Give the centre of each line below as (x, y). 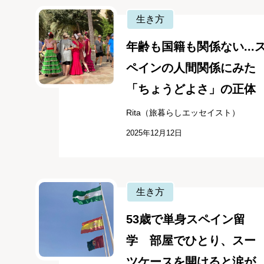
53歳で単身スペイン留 (185, 220)
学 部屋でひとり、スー (191, 241)
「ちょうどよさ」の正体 (191, 89)
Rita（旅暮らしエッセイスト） (183, 113)
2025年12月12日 (154, 133)
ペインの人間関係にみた (191, 68)
